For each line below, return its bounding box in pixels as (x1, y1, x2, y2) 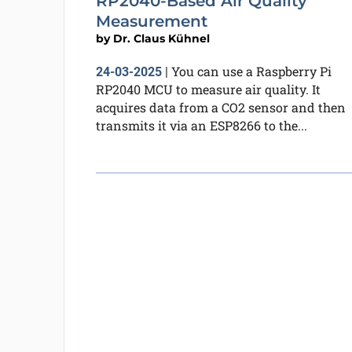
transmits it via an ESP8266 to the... (95, 116, 307, 134)
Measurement (95, 11, 207, 31)
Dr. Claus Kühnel (112, 31, 210, 46)
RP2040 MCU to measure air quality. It (95, 80, 321, 97)
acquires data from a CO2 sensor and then (95, 98, 346, 115)
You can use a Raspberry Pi (170, 62, 332, 79)
